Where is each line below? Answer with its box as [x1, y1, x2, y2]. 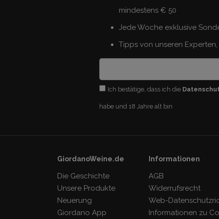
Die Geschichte [57, 171, 109, 180]
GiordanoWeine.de [57, 154, 124, 163]
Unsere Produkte [57, 183, 115, 193]
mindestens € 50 [118, 5, 176, 15]
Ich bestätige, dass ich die [107, 85, 182, 93]
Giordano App [57, 208, 107, 217]
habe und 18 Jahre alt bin [99, 102, 173, 110]
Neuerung [57, 196, 92, 205]
